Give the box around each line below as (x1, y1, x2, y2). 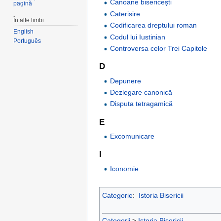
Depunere (110, 76, 142, 85)
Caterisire (110, 9, 141, 18)
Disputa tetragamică (110, 100, 173, 108)
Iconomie (110, 164, 139, 173)
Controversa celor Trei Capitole (110, 44, 208, 53)
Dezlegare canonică (110, 88, 173, 97)
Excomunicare (110, 132, 155, 141)
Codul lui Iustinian (110, 33, 166, 41)
